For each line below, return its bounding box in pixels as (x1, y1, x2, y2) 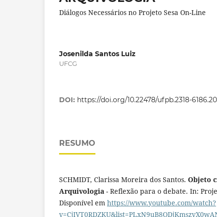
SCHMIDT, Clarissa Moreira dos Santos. (59, 174, 188, 184)
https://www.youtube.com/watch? (107, 198, 216, 207)
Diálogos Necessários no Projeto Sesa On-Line (59, 7, 206, 17)
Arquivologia (59, 186, 104, 196)
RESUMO (59, 138, 95, 148)
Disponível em (59, 198, 107, 207)
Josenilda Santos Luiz (59, 49, 136, 58)
